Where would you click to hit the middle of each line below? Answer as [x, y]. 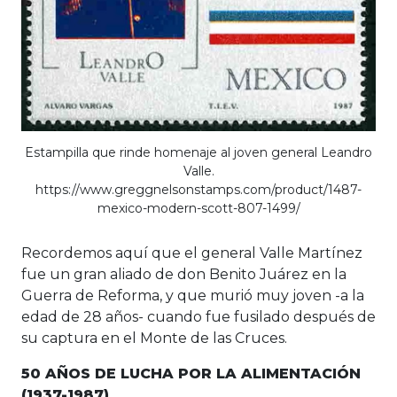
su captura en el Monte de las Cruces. [154, 338]
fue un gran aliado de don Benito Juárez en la [184, 274]
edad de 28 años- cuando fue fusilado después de [198, 316]
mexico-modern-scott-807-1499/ [198, 208]
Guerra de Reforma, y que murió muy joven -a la [193, 295]
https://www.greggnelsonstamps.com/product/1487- [198, 189]
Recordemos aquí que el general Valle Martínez [192, 253]
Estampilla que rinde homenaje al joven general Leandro [198, 152]
